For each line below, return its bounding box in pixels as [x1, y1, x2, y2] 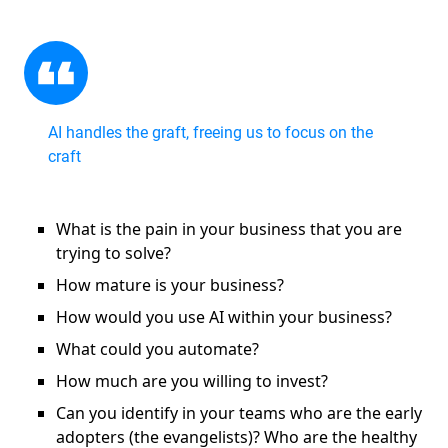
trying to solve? [56, 242, 179, 265]
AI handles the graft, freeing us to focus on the [48, 123, 373, 143]
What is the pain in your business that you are [56, 218, 402, 241]
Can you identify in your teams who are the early [56, 402, 422, 425]
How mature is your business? [56, 274, 292, 297]
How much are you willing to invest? [56, 370, 328, 393]
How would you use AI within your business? [56, 306, 396, 329]
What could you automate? [56, 338, 267, 361]
